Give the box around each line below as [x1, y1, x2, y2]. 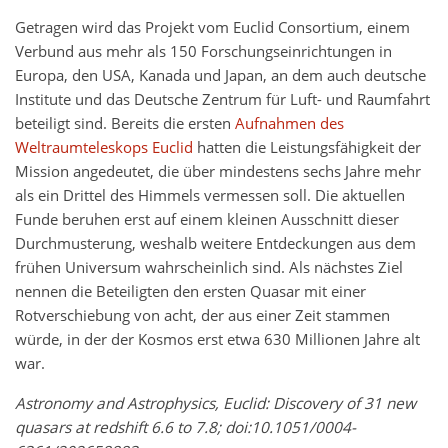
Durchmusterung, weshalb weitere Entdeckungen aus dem [15, 233, 416, 255]
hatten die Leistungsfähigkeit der [193, 137, 421, 159]
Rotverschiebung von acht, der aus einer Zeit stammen [15, 305, 390, 327]
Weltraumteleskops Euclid [15, 137, 193, 159]
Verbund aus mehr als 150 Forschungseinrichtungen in [15, 41, 392, 63]
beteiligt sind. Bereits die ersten [15, 113, 235, 135]
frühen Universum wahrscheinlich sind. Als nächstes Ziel [15, 257, 403, 279]
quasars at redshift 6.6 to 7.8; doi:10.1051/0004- [15, 417, 356, 439]
